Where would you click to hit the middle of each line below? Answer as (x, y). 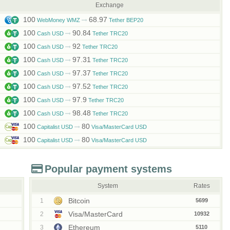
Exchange (110, 5)
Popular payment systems (108, 169)
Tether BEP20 (125, 20)
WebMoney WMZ (58, 20)
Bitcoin (78, 201)
